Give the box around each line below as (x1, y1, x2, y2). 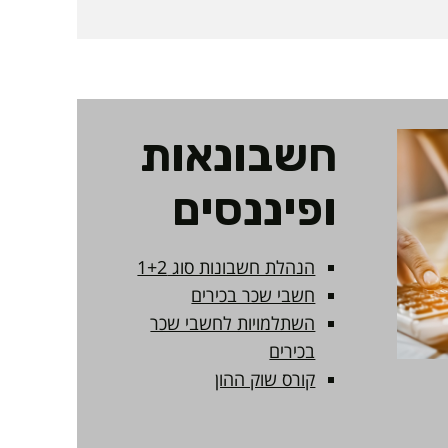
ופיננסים (172, 182, 337, 236)
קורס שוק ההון (215, 366, 316, 391)
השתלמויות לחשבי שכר (150, 310, 316, 335)
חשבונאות (140, 128, 337, 182)
